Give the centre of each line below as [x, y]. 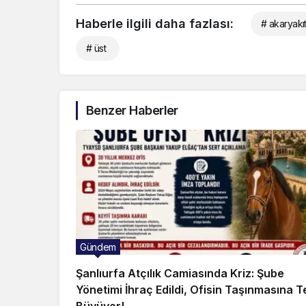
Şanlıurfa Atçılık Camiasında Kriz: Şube [180, 274]
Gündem [98, 247]
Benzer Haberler [132, 111]
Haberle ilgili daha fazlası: [155, 24]
